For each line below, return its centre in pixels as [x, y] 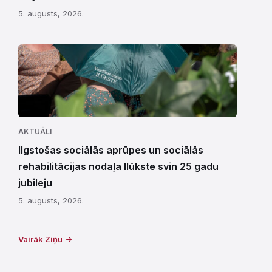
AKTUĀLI [35, 131]
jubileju [35, 182]
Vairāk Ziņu [40, 239]
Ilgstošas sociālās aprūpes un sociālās [111, 150]
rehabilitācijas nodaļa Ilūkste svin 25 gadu [118, 166]
